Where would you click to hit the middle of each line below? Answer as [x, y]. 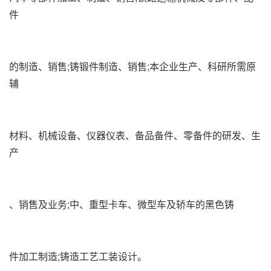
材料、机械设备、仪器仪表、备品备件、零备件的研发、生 [135, 135]
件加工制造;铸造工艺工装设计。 [78, 256]
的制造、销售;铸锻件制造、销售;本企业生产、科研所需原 [132, 66]
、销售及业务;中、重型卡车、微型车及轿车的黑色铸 [122, 204]
